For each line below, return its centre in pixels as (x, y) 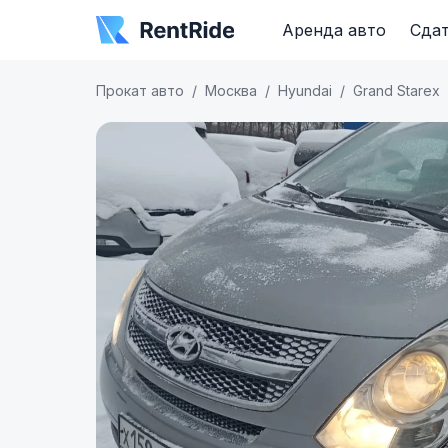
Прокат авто (140, 90)
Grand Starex (396, 90)
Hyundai (305, 90)
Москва (231, 90)
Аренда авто (334, 30)
